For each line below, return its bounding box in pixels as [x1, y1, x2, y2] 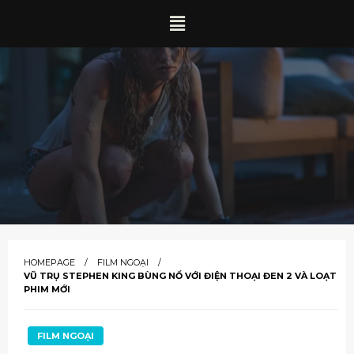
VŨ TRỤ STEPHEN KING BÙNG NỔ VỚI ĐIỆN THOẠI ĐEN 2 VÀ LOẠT [24, 270, 337, 282]
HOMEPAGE [24, 257, 75, 269]
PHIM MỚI [24, 284, 70, 296]
